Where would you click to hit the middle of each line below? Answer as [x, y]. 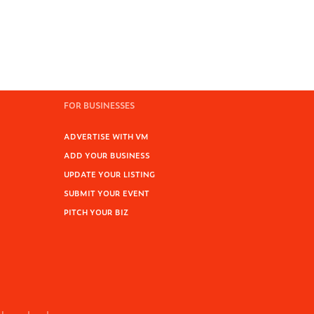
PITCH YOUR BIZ [96, 212]
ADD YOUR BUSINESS [107, 155]
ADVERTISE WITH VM [106, 136]
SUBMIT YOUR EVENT [107, 193]
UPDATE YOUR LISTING [109, 174]
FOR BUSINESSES [99, 105]
